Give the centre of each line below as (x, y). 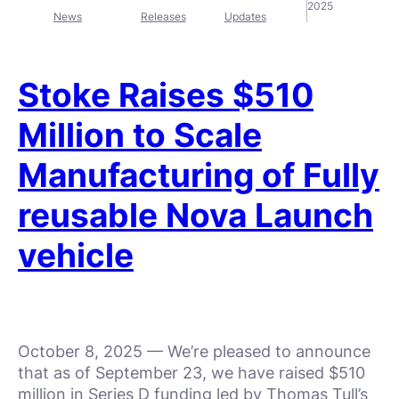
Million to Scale (140, 135)
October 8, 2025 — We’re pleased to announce (194, 352)
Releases (163, 16)
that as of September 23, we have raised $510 (191, 373)
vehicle (76, 256)
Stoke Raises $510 (166, 95)
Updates (245, 16)
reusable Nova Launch (195, 216)
